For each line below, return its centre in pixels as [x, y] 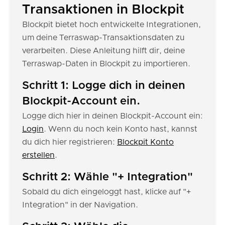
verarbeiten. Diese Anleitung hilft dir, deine [103, 51]
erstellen [38, 155]
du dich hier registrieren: [70, 142]
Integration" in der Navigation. [80, 205]
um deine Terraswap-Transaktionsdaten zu [103, 38]
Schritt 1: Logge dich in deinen [104, 86]
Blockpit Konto [145, 142]
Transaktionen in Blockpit [103, 10]
